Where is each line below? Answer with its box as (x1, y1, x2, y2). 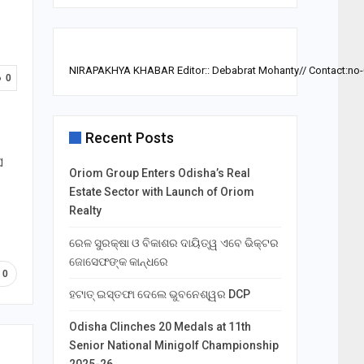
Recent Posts (84, 129, 174, 147)
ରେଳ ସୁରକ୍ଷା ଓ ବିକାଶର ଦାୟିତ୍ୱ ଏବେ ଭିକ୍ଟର (68, 236, 279, 250)
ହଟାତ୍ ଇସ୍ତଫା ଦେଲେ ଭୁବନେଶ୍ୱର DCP (68, 288, 250, 301)
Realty (68, 204, 102, 218)
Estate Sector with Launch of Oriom (68, 185, 254, 199)
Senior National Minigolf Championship (68, 339, 279, 353)
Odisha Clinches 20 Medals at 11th (68, 320, 251, 334)
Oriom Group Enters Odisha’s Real (68, 167, 250, 180)
